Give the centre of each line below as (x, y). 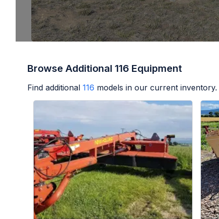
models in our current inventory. (157, 87)
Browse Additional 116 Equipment (105, 68)
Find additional (54, 87)
